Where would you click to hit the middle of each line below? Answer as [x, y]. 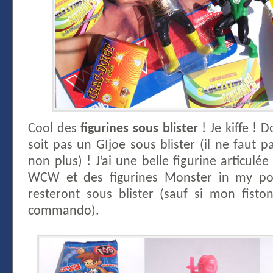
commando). [64, 211]
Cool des [55, 129]
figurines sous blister [139, 129]
